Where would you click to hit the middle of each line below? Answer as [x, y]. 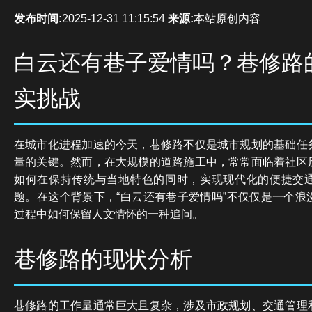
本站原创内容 [227, 18]
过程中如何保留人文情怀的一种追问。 [109, 214]
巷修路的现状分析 [103, 259]
